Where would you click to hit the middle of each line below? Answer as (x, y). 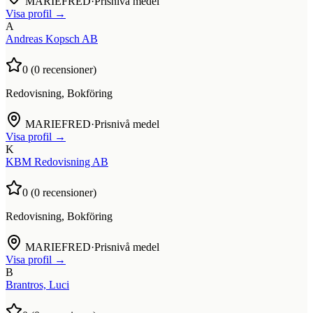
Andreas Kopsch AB (52, 38)
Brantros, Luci (37, 284)
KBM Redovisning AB (57, 161)
